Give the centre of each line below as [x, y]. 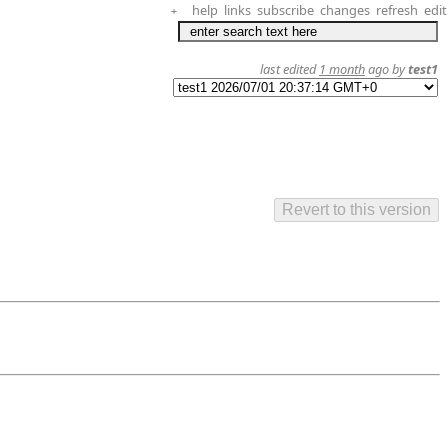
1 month [342, 69]
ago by [386, 69]
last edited [289, 69]
